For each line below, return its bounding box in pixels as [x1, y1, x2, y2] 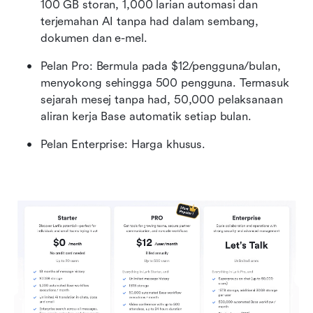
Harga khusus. [131, 137, 206, 151]
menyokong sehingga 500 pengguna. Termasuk [41, 75, 289, 89]
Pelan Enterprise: [41, 137, 128, 151]
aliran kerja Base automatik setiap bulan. [41, 109, 252, 123]
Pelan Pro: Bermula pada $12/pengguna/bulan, [41, 59, 281, 73]
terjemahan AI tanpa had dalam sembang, [41, 14, 259, 28]
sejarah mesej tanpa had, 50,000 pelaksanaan [41, 92, 283, 106]
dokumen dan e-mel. [41, 31, 147, 45]
